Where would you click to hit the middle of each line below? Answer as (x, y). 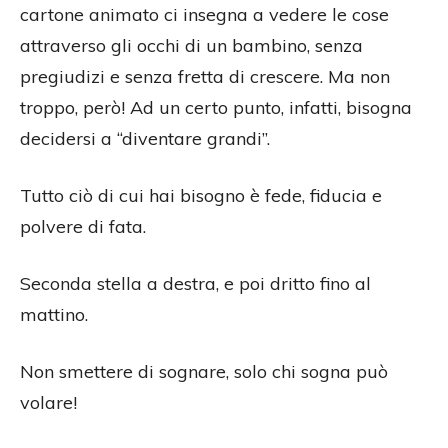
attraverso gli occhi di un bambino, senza (191, 46)
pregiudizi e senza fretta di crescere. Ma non (205, 77)
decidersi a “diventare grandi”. (145, 139)
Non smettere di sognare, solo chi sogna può (204, 372)
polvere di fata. (83, 227)
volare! (48, 403)
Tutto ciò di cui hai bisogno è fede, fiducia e (201, 196)
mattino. (54, 315)
